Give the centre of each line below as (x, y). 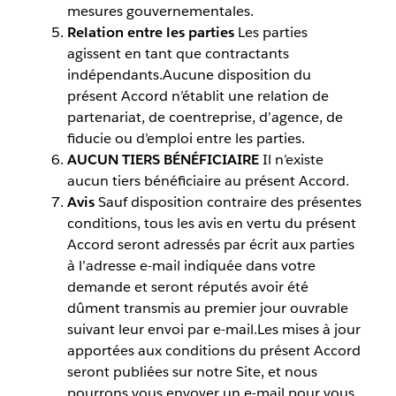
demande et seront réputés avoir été (187, 286)
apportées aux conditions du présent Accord (213, 350)
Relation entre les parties (152, 32)
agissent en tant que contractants (178, 53)
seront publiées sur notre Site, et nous (192, 371)
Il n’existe (293, 159)
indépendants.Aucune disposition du (189, 74)
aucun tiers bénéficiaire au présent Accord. (208, 180)
